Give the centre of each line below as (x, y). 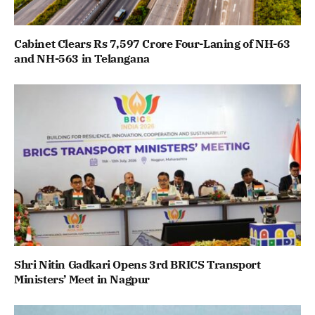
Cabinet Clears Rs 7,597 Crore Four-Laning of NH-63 (153, 44)
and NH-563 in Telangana (82, 59)
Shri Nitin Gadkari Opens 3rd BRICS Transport (137, 264)
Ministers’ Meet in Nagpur (82, 279)
